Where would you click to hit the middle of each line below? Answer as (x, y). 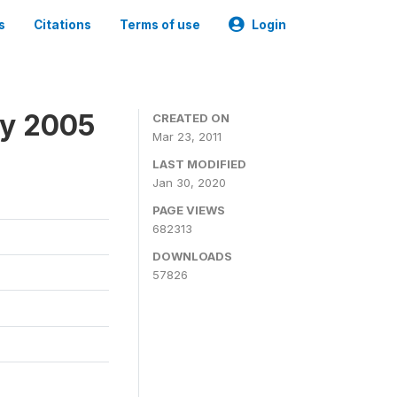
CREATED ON (191, 118)
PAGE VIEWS (189, 210)
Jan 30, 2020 (189, 183)
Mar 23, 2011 (187, 136)
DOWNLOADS (192, 256)
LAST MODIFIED (199, 164)
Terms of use (160, 25)
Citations (62, 25)
